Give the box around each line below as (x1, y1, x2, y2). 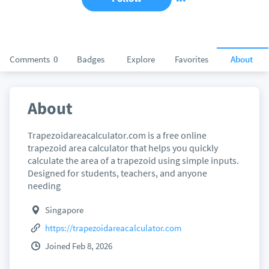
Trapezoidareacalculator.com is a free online (27, 129, 207, 141)
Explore (127, 53, 155, 65)
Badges (76, 53, 104, 65)
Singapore (45, 204, 84, 216)
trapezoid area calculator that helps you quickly (27, 142, 218, 154)
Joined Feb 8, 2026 (45, 240, 113, 252)
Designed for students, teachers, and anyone (27, 167, 207, 179)
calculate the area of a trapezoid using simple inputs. (27, 154, 239, 166)
